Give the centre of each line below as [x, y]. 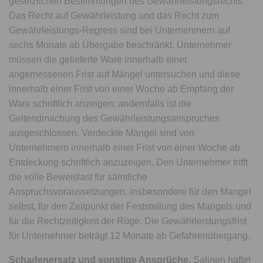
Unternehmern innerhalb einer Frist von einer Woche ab [125, 148]
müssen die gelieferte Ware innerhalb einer [98, 60]
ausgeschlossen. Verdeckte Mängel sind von [102, 133]
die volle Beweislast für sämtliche [78, 177]
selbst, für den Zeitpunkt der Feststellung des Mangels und [130, 206]
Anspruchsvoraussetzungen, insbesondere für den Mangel [130, 192]
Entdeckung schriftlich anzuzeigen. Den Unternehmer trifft [129, 162]
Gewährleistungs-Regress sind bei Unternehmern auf [120, 30]
